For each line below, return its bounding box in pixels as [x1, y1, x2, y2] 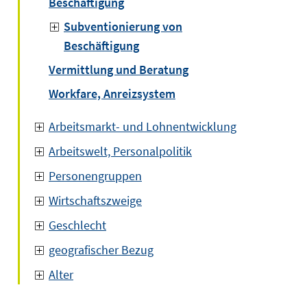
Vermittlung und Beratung [49, 62, 188, 77]
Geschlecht [49, 217, 106, 233]
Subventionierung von [64, 19, 182, 34]
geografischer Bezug [49, 242, 153, 258]
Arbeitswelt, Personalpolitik [49, 143, 192, 159]
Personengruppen [49, 168, 142, 184]
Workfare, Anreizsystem [49, 86, 175, 101]
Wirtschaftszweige [49, 193, 142, 208]
